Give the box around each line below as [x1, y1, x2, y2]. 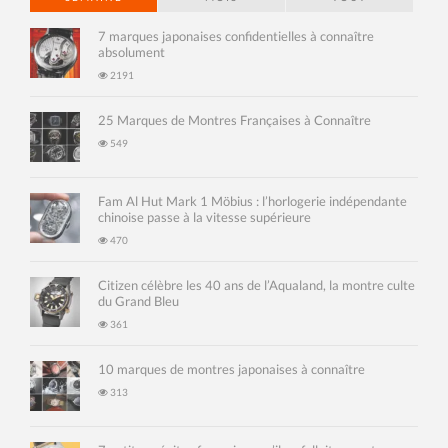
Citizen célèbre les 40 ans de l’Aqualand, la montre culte [98, 277, 415, 294]
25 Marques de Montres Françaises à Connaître [98, 112, 371, 129]
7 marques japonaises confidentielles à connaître [98, 28, 374, 45]
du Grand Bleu [98, 293, 179, 310]
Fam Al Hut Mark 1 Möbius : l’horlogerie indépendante [98, 193, 407, 210]
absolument [98, 44, 165, 61]
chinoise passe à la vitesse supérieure [98, 209, 311, 226]
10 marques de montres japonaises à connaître [98, 361, 365, 378]
